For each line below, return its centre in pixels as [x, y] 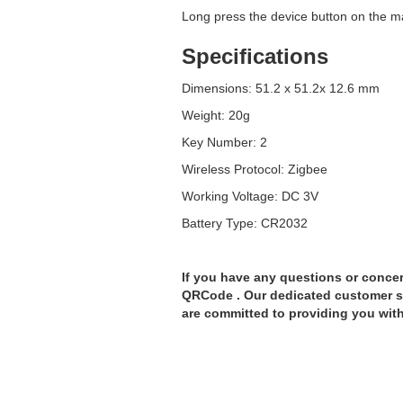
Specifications [255, 56]
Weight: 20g [216, 115]
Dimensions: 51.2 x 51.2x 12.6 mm [281, 88]
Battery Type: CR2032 [245, 223]
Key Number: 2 [224, 142]
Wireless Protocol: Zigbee [255, 169]
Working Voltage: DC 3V [250, 196]
